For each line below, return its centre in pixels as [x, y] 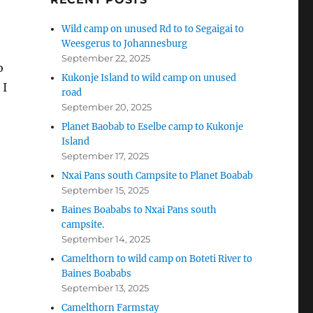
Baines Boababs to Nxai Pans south [139, 210]
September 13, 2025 [105, 288]
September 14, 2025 [106, 239]
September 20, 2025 [107, 107]
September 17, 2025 [105, 156]
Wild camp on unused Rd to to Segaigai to [153, 29]
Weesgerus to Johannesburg [125, 44]
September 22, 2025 [106, 58]
